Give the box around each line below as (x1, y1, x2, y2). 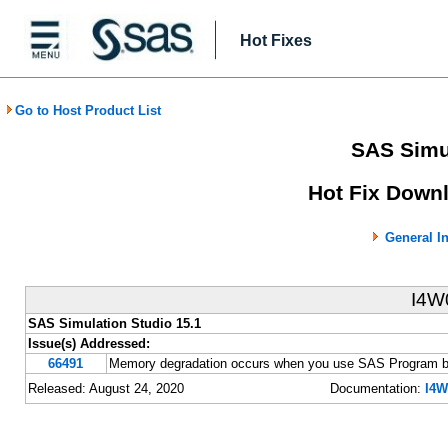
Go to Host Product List (15, 103, 161, 118)
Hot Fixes (240, 32, 312, 49)
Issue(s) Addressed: (27, 336, 150, 352)
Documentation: (329, 381, 425, 397)
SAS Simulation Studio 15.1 (27, 316, 201, 332)
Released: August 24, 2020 (27, 381, 184, 397)
